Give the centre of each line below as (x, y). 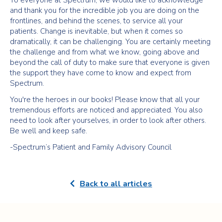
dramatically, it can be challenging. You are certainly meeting (110, 42)
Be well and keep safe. (49, 131)
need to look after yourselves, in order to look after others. (108, 120)
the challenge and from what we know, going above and (105, 52)
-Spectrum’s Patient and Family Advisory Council (91, 147)
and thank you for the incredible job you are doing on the (105, 10)
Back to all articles (116, 184)
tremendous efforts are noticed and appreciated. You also (106, 110)
